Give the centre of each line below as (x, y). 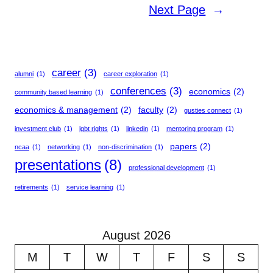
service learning (90, 187)
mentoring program (194, 128)
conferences (138, 91)
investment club (38, 128)
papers (183, 146)
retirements (31, 187)
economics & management (66, 109)
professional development (166, 167)
